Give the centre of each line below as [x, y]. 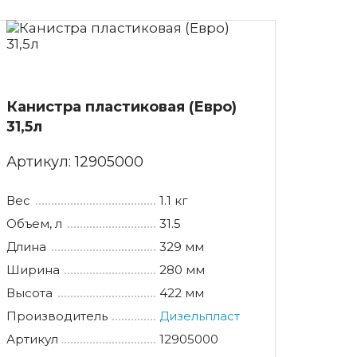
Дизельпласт [200, 316]
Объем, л [34, 223]
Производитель [57, 316]
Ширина [33, 269]
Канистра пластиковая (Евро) [121, 106]
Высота [29, 292]
